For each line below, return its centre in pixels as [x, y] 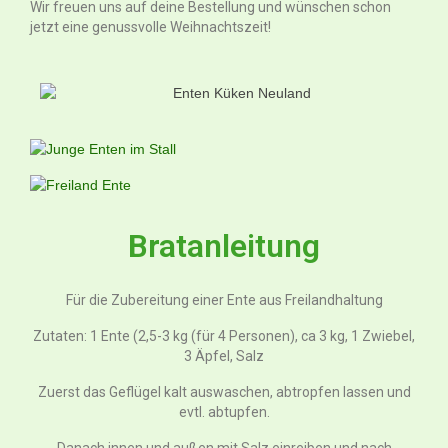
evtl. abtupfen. [224, 411]
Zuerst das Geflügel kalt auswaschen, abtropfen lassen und [224, 391]
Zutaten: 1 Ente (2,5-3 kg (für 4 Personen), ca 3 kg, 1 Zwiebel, [224, 335]
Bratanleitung [224, 246]
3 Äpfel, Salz [224, 355]
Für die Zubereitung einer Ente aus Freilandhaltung [224, 299]
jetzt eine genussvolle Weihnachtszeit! [150, 26]
